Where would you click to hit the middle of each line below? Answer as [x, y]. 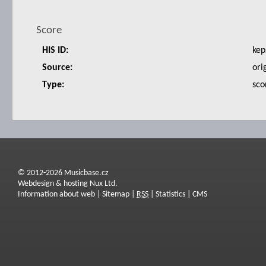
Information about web [56, 194]
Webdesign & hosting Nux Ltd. [68, 184]
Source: [57, 68]
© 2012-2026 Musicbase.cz [63, 173]
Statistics [170, 194]
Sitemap [116, 194]
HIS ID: [55, 50]
